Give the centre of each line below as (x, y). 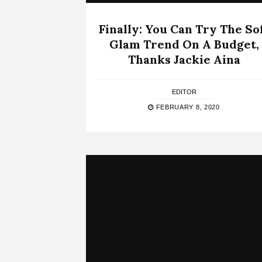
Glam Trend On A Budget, (184, 44)
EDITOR (184, 92)
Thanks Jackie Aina (184, 59)
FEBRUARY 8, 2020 (187, 107)
